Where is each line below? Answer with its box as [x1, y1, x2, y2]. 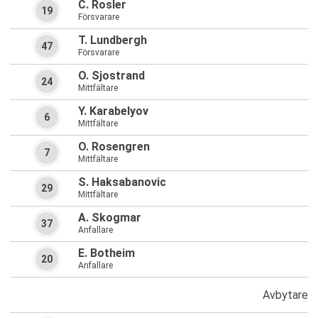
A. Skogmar [78, 211, 141, 225]
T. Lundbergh [78, 33, 147, 48]
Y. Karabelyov [78, 104, 148, 119]
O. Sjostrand [78, 69, 145, 83]
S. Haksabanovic [78, 175, 166, 190]
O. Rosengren [78, 140, 150, 154]
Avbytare [263, 287, 308, 302]
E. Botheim [78, 246, 135, 261]
